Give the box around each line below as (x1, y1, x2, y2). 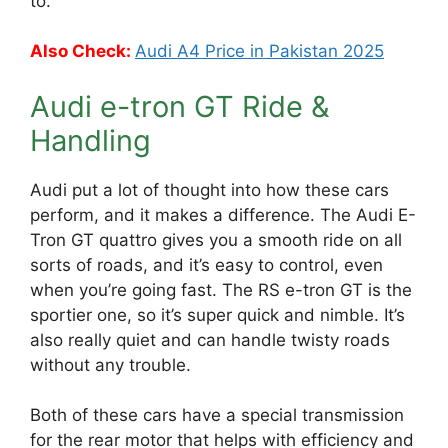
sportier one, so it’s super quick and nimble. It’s (30, 304, 405, 325)
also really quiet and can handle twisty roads (30, 329, 390, 350)
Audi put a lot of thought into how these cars (30, 179, 389, 200)
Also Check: (30, 41, 135, 61)
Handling (30, 122, 151, 158)
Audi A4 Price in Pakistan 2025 (135, 41, 384, 61)
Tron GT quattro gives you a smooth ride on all (30, 229, 402, 250)
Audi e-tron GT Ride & (30, 88, 330, 124)
